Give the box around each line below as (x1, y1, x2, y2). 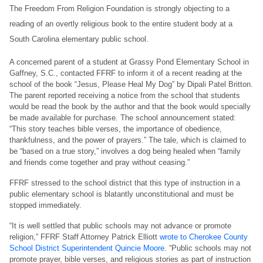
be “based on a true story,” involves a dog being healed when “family (9, 147, 241, 156)
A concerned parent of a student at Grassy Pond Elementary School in (9, 58, 249, 67)
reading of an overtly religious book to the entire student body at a (9, 19, 232, 29)
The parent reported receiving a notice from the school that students (9, 91, 240, 100)
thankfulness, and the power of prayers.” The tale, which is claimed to (9, 136, 246, 145)
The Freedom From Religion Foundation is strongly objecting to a (9, 4, 230, 14)
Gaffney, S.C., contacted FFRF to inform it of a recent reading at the (9, 69, 242, 78)
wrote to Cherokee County (160, 232, 248, 242)
